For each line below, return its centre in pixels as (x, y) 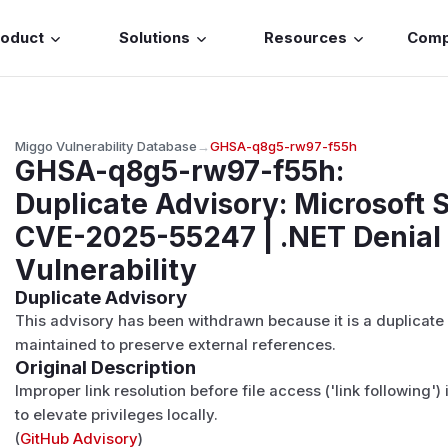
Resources (306, 38)
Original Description (106, 367)
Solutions (154, 38)
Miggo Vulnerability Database (106, 145)
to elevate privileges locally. (117, 414)
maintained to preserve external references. (176, 344)
